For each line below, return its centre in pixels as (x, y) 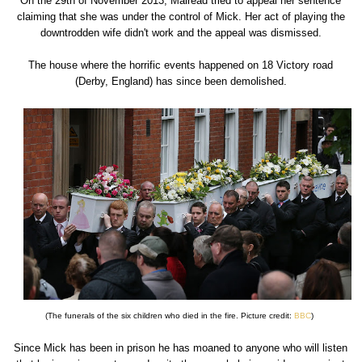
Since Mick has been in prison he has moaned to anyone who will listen (181, 348)
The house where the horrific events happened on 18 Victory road (181, 65)
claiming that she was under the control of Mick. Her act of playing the (181, 17)
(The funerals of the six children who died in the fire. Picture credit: (170, 316)
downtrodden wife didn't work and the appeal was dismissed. (181, 33)
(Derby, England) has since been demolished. (181, 82)
